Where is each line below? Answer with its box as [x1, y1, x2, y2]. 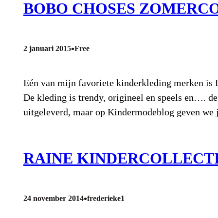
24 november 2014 [23, 194, 84, 202]
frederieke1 [87, 194, 125, 202]
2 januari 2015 [23, 44, 71, 53]
